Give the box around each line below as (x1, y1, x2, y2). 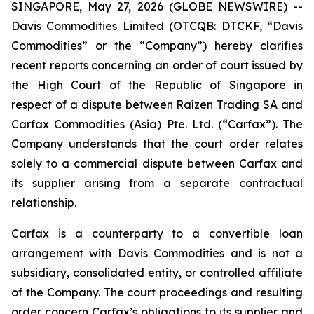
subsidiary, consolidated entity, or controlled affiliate (11, 266, 303, 280)
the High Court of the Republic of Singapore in (11, 78, 303, 92)
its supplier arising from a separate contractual (11, 176, 303, 190)
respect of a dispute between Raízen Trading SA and (11, 97, 303, 111)
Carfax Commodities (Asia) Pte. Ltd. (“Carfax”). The (11, 117, 303, 131)
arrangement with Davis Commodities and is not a (11, 246, 303, 260)
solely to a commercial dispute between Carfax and (11, 156, 303, 170)
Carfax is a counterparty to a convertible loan (11, 226, 303, 240)
